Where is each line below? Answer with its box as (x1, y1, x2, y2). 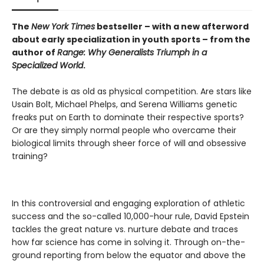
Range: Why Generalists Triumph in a (57, 47, 207, 59)
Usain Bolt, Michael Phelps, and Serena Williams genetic (12, 98, 237, 111)
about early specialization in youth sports (12, 34, 202, 46)
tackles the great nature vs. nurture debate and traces (12, 223, 238, 236)
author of (12, 47, 57, 59)
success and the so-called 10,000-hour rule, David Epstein (12, 210, 249, 223)
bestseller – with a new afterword (95, 21, 249, 33)
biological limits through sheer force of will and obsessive (12, 137, 246, 150)
